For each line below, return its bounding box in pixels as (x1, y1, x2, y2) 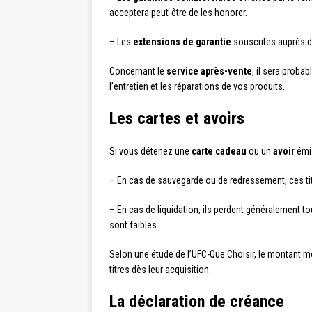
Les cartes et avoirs (109, 109, 244, 128)
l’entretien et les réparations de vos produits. (109, 81, 285, 92)
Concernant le (109, 65, 166, 77)
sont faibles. (109, 219, 159, 231)
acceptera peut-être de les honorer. (109, 7, 247, 18)
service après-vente (166, 65, 252, 77)
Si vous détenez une (109, 146, 192, 157)
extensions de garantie (133, 36, 231, 47)
